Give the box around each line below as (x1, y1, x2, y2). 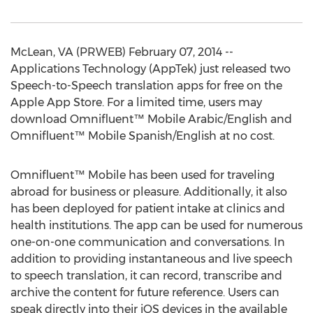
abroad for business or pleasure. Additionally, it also (10, 185, 287, 198)
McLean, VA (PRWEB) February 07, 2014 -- (10, 45, 233, 59)
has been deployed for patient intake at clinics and (10, 202, 285, 215)
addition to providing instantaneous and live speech (10, 252, 293, 265)
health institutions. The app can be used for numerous (10, 219, 303, 232)
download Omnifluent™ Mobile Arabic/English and (10, 112, 292, 126)
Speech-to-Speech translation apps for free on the (10, 79, 282, 92)
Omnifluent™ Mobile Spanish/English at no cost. (10, 129, 275, 143)
